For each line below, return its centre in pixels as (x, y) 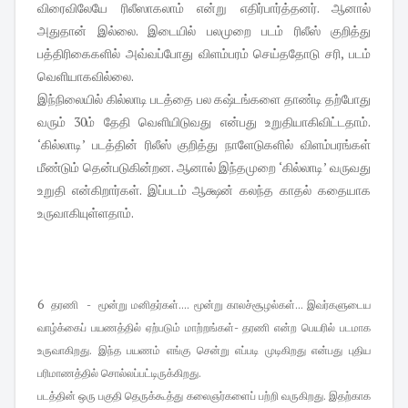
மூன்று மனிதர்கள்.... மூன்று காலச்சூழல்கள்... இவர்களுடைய (235, 305)
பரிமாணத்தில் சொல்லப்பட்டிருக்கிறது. (119, 373)
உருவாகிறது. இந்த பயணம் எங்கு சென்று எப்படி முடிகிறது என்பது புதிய (204, 351)
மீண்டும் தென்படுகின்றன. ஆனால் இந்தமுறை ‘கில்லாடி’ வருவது (204, 168)
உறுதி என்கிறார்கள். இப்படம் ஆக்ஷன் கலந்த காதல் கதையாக (204, 190)
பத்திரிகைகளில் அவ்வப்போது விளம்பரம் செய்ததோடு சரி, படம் (204, 54)
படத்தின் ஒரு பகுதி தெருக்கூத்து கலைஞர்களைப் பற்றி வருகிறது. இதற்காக (204, 396)
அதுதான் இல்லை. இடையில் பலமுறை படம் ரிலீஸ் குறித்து (204, 31)
